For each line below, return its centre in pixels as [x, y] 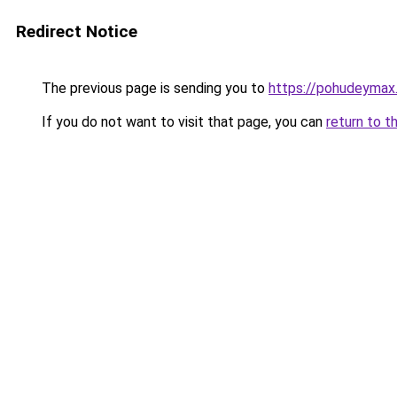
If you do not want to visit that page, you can [182, 122]
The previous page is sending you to [153, 88]
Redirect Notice [77, 31]
